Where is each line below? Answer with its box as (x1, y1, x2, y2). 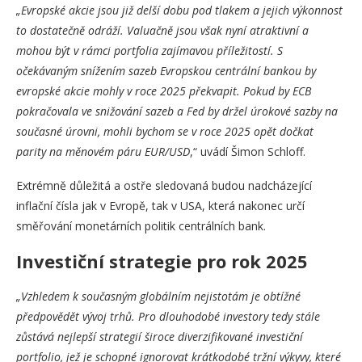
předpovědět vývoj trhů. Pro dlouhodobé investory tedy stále (16, 309, 320, 325)
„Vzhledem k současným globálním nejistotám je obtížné (16, 288, 301, 305)
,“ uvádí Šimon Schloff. (190, 144, 305, 160)
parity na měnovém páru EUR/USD (16, 144, 190, 160)
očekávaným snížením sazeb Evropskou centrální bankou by (16, 63, 316, 79)
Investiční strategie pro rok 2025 (16, 249, 308, 274)
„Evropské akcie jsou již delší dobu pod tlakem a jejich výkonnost (16, 2, 343, 19)
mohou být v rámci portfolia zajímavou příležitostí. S (16, 43, 283, 59)
